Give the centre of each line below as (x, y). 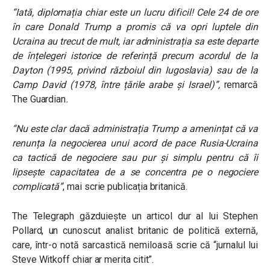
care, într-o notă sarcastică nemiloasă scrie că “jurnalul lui (135, 245)
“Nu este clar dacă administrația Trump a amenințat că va (135, 128)
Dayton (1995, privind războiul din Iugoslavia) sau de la (135, 70)
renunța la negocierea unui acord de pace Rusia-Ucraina (135, 143)
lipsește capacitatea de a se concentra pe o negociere (135, 172)
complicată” (38, 186)
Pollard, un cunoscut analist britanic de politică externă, (135, 230)
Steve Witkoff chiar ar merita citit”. (83, 259)
